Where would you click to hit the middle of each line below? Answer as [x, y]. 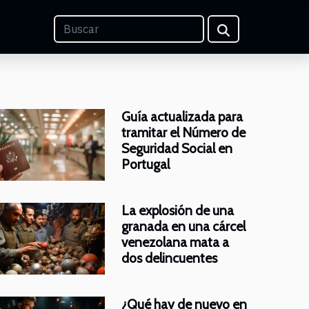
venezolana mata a [175, 242]
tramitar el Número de [183, 132]
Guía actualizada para [182, 117]
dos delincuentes [169, 258]
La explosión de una [178, 210]
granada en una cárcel [183, 226]
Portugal [146, 164]
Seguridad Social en [177, 148]
